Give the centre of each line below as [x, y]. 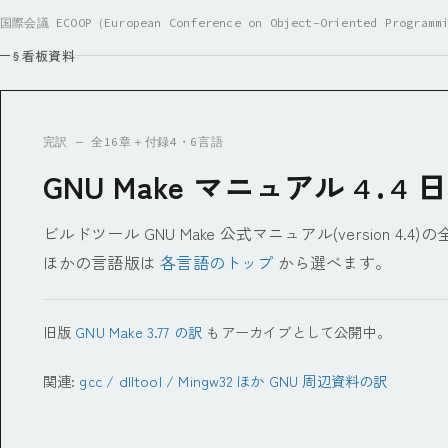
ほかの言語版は [101, 261]
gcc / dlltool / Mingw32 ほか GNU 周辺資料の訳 [233, 380]
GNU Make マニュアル [198, 186]
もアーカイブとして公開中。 [296, 332]
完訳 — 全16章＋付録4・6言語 [133, 142]
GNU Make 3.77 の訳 [139, 332]
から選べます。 [332, 261]
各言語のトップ [217, 261]
